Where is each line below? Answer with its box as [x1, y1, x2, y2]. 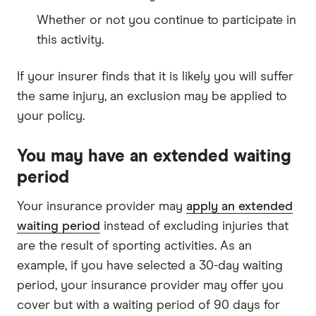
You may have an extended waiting [17, 148, 291, 166]
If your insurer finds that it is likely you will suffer [17, 71, 293, 84]
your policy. [17, 110, 85, 123]
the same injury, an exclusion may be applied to [17, 90, 287, 104]
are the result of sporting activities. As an [17, 240, 252, 253]
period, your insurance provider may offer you [17, 279, 284, 293]
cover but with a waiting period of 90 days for [17, 299, 280, 312]
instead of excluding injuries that [100, 220, 288, 233]
